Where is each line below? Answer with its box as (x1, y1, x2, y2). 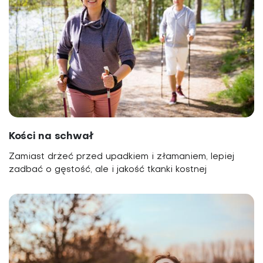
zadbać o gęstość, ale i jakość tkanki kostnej (9, 166, 207, 174)
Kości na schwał (9, 131, 95, 142)
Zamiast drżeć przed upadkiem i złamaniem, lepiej (9, 153, 234, 161)
